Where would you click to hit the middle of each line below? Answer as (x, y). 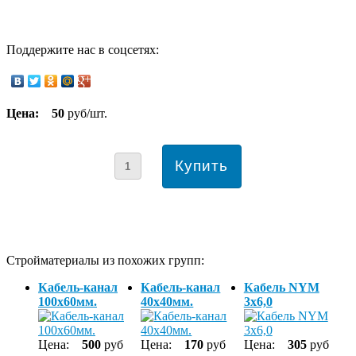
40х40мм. (167, 301)
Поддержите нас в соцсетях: (83, 49)
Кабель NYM (281, 287)
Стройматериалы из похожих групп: (105, 260)
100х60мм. (68, 301)
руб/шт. (86, 113)
